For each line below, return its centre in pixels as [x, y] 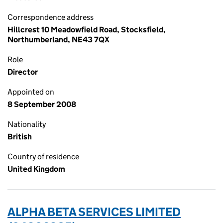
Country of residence [43, 157]
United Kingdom [36, 169]
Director [23, 72]
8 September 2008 [42, 104]
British [20, 137]
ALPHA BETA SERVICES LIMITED [94, 212]
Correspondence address [51, 17]
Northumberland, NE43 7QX [58, 40]
